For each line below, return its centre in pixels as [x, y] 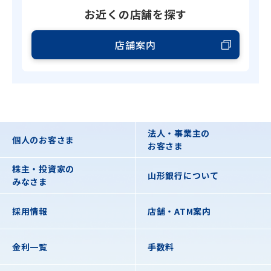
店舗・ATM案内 [179, 211]
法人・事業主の [179, 133]
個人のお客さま [43, 139]
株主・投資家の [43, 169]
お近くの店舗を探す [135, 14]
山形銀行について [183, 175]
